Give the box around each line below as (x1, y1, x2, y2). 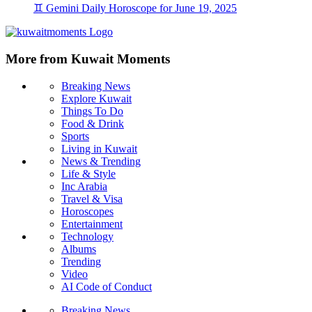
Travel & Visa (61, 192, 123, 205)
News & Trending (61, 155, 141, 167)
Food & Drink (61, 117, 124, 130)
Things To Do (61, 104, 123, 117)
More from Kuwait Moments (6, 52, 170, 67)
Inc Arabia (61, 180, 107, 192)
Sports (61, 130, 89, 142)
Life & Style (61, 167, 116, 180)
